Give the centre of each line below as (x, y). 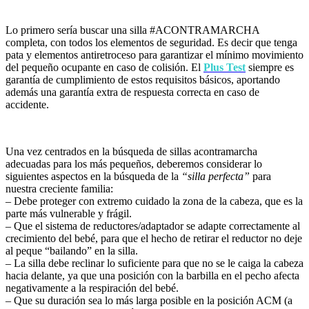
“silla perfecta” (216, 177)
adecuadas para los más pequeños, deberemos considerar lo (134, 164)
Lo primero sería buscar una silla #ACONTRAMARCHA (132, 30)
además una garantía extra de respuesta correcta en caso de (132, 92)
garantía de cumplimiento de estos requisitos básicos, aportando (143, 80)
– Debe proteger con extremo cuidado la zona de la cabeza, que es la (154, 201)
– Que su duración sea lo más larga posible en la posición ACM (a (149, 301)
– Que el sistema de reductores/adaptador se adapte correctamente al (153, 226)
